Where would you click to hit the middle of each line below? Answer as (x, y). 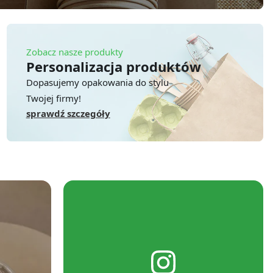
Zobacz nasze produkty (74, 51)
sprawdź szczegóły (68, 113)
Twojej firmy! (53, 98)
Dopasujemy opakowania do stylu (97, 82)
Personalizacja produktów (113, 66)
